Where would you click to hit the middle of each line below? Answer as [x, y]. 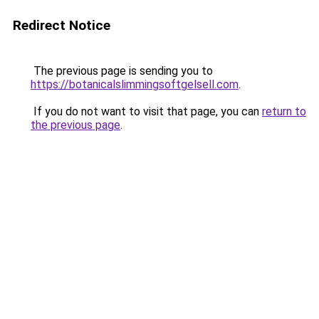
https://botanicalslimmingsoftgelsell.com [135, 84]
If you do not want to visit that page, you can [146, 111]
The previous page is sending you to [122, 71]
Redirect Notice [62, 25]
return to [284, 111]
